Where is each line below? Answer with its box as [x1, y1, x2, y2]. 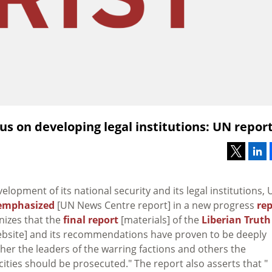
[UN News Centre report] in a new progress [55, 198, 257, 212]
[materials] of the [118, 212, 202, 226]
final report [63, 212, 118, 226]
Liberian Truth [202, 212, 271, 226]
